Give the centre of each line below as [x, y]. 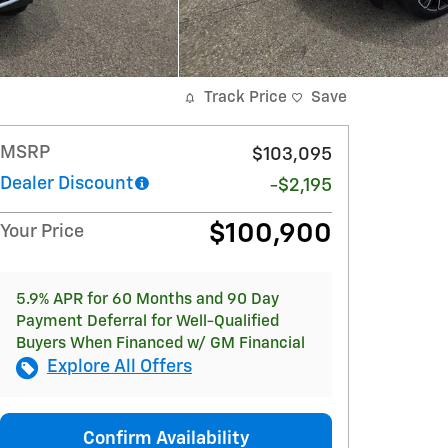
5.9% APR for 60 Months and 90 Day [147, 299]
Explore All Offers [119, 367]
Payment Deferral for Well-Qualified [147, 321]
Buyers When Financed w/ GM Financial [160, 343]
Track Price [245, 97]
